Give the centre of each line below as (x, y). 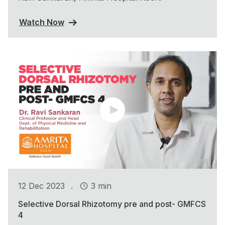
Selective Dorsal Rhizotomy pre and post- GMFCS (112, 204)
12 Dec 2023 (41, 186)
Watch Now (42, 22)
